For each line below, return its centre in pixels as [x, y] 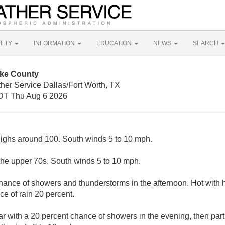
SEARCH [206, 43]
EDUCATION [115, 43]
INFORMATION [55, 43]
